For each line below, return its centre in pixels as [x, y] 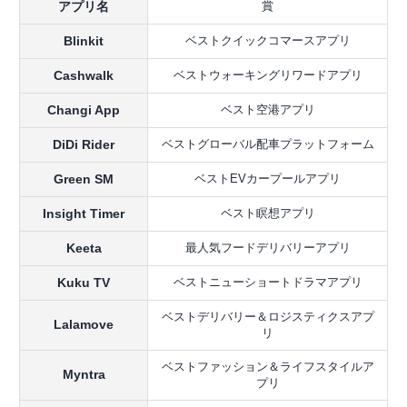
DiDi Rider [84, 145]
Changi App [84, 110]
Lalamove [84, 325]
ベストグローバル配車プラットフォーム [268, 144]
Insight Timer [84, 214]
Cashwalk [84, 76]
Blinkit [84, 41]
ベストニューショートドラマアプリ [268, 283]
